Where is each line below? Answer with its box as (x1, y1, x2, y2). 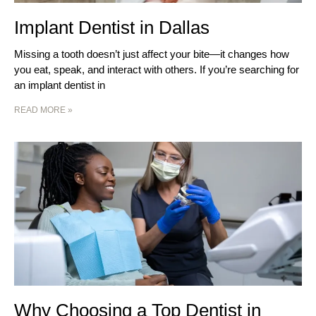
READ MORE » (14, 105, 73, 116)
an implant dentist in (14, 79, 105, 92)
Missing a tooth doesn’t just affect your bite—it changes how (14, 48, 289, 61)
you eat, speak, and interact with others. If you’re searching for (14, 63, 299, 76)
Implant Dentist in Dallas (14, 17, 209, 39)
